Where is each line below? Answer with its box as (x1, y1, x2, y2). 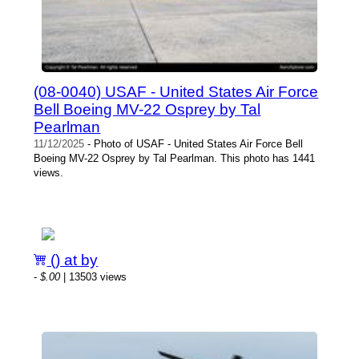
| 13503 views (60, 270, 127, 283)
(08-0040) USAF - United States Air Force (34, 83, 319, 100)
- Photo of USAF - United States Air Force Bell (84, 137, 304, 150)
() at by (46, 251, 99, 268)
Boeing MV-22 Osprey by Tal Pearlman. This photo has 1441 (34, 151, 316, 164)
